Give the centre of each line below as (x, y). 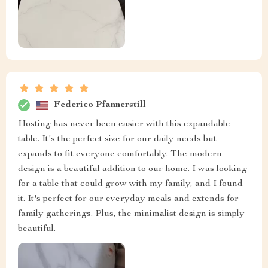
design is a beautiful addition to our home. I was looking (133, 170)
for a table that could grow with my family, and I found (130, 185)
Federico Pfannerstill (100, 105)
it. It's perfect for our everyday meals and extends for (128, 200)
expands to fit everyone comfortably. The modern (120, 155)
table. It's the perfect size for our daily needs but (117, 140)
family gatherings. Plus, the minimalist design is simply (131, 214)
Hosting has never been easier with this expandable (124, 125)
